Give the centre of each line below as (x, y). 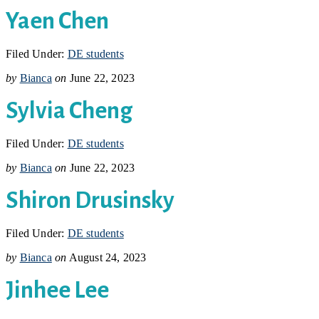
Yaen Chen (57, 21)
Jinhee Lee (57, 290)
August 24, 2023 (108, 257)
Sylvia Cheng (69, 110)
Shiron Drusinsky (90, 200)
